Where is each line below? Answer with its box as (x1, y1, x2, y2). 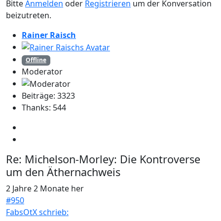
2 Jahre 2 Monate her (6, 183, 84, 194)
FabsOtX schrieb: (6, 207, 69, 218)
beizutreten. (6, 9, 51, 21)
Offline (25, 56, 46, 65)
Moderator (22, 66, 63, 77)
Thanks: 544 (22, 102, 66, 113)
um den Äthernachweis (6, 165, 120, 180)
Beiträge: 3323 (22, 90, 75, 102)
